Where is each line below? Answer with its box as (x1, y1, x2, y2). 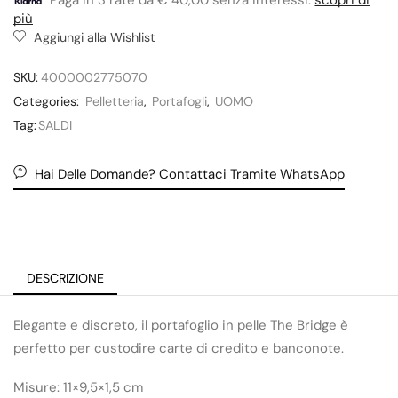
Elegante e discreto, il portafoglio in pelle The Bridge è (13, 315, 348, 334)
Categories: (13, 92, 83, 109)
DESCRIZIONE (27, 269, 104, 286)
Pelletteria (85, 92, 144, 109)
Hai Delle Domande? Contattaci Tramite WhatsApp (34, 164, 345, 183)
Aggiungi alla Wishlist (34, 28, 155, 45)
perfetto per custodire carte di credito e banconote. (13, 338, 344, 357)
